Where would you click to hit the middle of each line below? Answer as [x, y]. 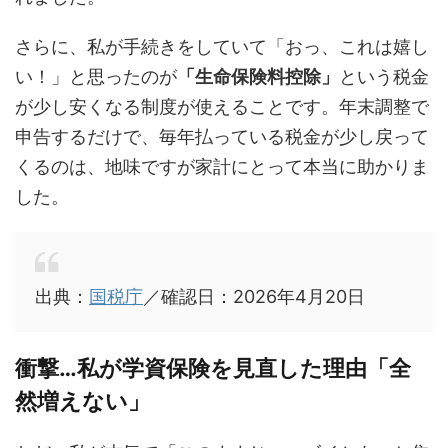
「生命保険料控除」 [258, 76]
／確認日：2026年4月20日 [254, 296]
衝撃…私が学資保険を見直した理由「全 [213, 368]
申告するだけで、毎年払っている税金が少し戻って [222, 136]
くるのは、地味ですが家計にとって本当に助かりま [222, 166]
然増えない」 [82, 401]
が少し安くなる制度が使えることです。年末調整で [222, 106]
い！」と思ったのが [96, 76]
